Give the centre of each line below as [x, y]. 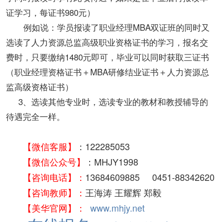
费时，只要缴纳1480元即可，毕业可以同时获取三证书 [108, 56]
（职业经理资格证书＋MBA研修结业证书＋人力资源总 [108, 71]
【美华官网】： [56, 207]
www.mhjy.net [117, 207]
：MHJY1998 [112, 161]
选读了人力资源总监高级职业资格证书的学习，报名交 [107, 42]
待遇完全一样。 [35, 116]
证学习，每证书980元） [51, 12]
